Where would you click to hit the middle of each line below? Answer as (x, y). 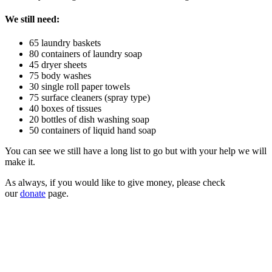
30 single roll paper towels (80, 87)
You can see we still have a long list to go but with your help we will (136, 151)
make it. (20, 162)
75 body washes (60, 76)
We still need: (32, 19)
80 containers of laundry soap (86, 54)
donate (33, 194)
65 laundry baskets (65, 43)
